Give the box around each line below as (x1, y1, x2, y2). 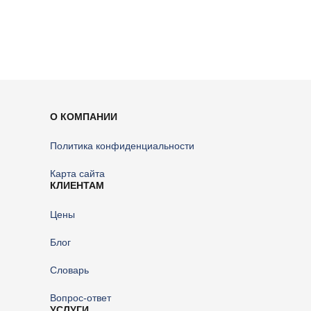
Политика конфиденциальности (50, 140, 194, 151)
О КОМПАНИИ (50, 111, 117, 122)
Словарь (50, 264, 89, 276)
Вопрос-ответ (50, 292, 111, 303)
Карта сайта (50, 168, 105, 179)
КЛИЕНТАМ (50, 180, 104, 191)
